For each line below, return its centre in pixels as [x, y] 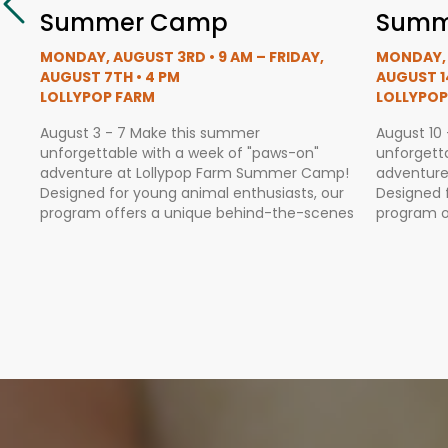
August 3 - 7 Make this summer [150, 133]
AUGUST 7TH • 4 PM [110, 77]
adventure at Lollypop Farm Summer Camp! [194, 173]
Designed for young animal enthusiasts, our [192, 193]
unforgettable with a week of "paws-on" [179, 153]
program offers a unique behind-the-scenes [197, 213]
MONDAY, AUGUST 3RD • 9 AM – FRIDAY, [182, 57]
